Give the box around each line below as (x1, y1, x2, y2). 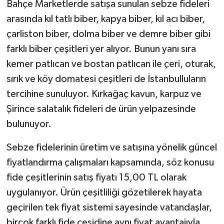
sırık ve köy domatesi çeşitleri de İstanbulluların (6, 74, 206, 84)
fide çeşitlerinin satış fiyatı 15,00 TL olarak (6, 172, 186, 183)
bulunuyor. (6, 119, 51, 129)
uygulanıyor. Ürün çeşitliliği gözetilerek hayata (6, 187, 202, 198)
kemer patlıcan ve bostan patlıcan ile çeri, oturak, (6, 59, 216, 69)
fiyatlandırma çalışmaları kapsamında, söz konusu (6, 157, 214, 168)
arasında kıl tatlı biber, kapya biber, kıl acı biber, (6, 14, 205, 24)
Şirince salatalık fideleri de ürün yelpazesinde (6, 104, 196, 114)
